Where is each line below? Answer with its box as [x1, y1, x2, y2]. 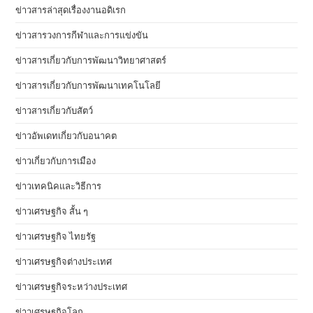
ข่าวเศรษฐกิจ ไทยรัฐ [15, 230, 96, 243]
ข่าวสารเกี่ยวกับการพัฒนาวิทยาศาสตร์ [15, 54, 167, 67]
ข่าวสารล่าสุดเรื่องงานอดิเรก [15, 3, 126, 17]
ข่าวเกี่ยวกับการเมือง [15, 154, 96, 168]
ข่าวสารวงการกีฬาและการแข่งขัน [15, 29, 149, 42]
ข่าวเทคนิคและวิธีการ [15, 180, 102, 193]
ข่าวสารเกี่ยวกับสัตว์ [15, 104, 94, 117]
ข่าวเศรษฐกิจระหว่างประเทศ [15, 280, 128, 293]
